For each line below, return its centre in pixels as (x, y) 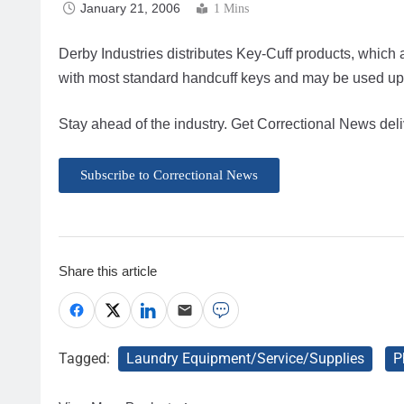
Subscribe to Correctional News (169, 175)
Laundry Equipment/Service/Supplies (245, 359)
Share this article (108, 271)
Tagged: (86, 359)
